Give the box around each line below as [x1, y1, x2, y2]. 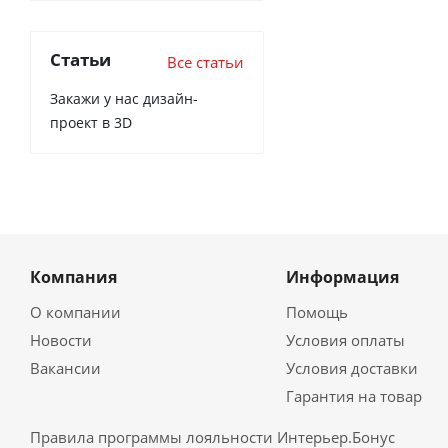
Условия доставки [285, 358, 418, 378]
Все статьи [167, 52, 244, 72]
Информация [285, 266, 399, 288]
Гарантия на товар [285, 386, 422, 406]
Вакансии [30, 358, 101, 378]
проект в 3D [50, 113, 132, 132]
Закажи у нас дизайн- [50, 89, 198, 108]
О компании [30, 302, 121, 322]
